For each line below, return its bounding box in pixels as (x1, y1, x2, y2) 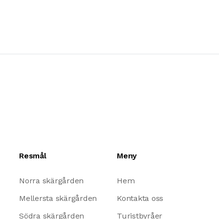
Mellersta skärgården (19, 194, 97, 203)
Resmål (19, 151, 46, 161)
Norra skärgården (19, 176, 84, 186)
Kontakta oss (117, 194, 164, 203)
